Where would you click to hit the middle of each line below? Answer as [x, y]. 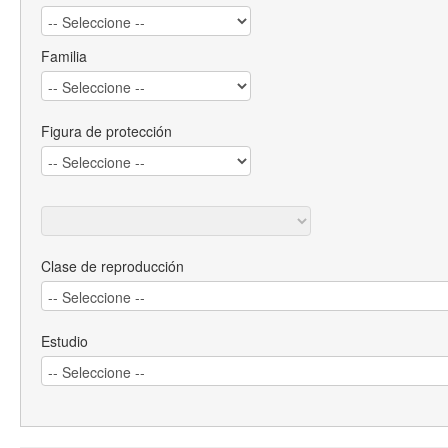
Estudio [64, 341]
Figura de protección [106, 131]
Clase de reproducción [112, 266]
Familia [64, 56]
